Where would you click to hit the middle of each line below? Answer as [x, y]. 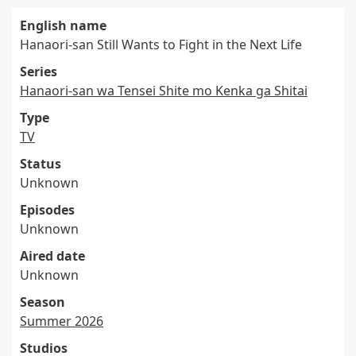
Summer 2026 [62, 321]
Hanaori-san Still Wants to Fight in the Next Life [161, 44]
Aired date [52, 256]
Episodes [47, 210]
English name [63, 25]
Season [43, 302]
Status [41, 164]
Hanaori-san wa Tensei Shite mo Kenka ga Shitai [164, 91]
